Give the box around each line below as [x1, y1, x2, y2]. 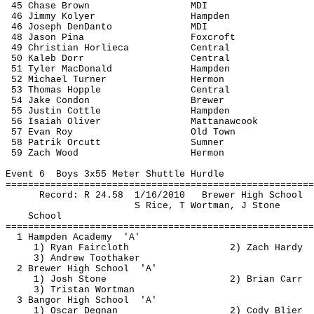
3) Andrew [34, 253, 90, 264]
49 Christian [11, 43, 84, 53]
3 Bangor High [17, 295, 95, 306]
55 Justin [11, 106, 67, 116]
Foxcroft [191, 32, 235, 43]
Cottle [67, 106, 101, 116]
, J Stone [230, 200, 280, 211]
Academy [73, 232, 112, 243]
